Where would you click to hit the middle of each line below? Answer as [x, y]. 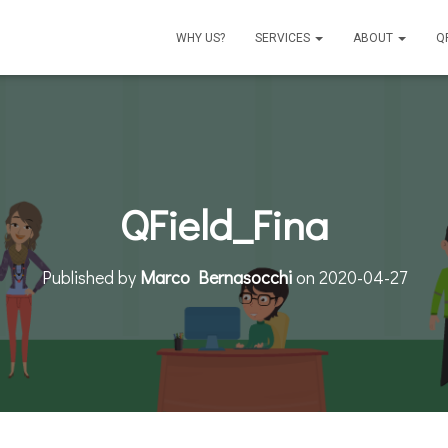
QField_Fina [224, 223]
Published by [90, 276]
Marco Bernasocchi [215, 276]
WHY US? [200, 38]
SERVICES [284, 38]
